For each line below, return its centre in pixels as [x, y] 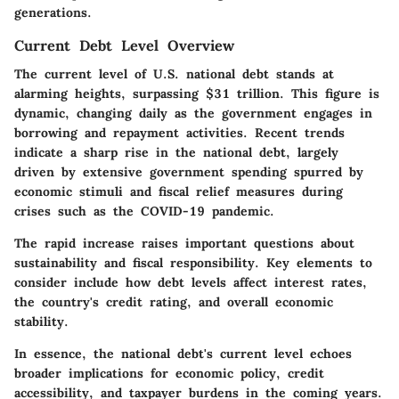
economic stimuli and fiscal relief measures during [179, 191]
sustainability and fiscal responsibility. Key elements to [193, 262]
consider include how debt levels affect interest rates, [191, 282]
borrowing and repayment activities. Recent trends [179, 132]
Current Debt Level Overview [124, 45]
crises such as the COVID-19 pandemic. [144, 211]
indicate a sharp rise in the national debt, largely [176, 152]
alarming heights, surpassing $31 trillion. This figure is [197, 93]
